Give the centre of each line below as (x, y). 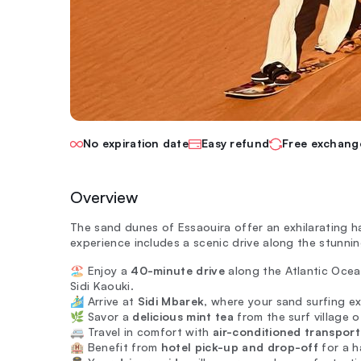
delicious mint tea (183, 316)
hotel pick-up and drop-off (240, 347)
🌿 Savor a (102, 316)
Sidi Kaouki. (102, 286)
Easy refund (236, 143)
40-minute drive (178, 270)
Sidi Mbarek (171, 301)
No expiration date (136, 143)
